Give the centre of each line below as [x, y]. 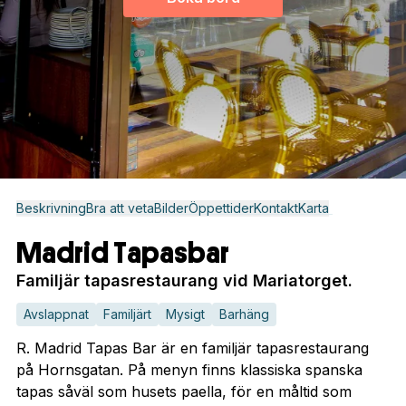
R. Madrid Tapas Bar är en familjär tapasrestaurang [192, 348]
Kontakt [275, 208]
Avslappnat [56, 314]
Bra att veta [120, 208]
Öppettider [221, 208]
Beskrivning [51, 208]
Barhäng [244, 314]
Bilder [171, 208]
